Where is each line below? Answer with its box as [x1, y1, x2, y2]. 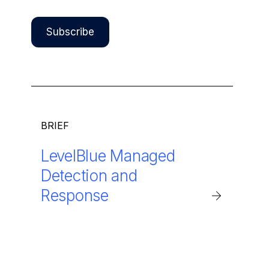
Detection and [41, 166, 138, 185]
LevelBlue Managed [41, 146, 175, 165]
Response [41, 186, 109, 205]
